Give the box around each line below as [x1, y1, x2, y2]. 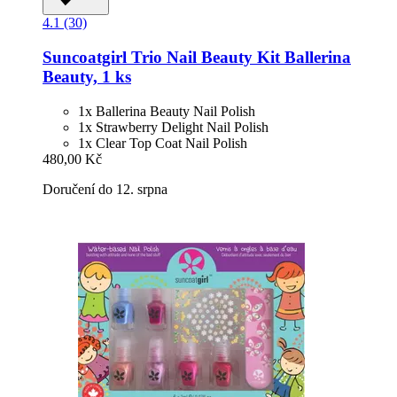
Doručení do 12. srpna [43, 181, 167, 197]
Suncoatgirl [43, 47, 127, 66]
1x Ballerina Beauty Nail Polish [78, 103, 255, 119]
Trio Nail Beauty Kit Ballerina [127, 47, 351, 66]
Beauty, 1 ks [43, 66, 131, 86]
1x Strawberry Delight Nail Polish [78, 119, 269, 135]
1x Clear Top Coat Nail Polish [78, 135, 247, 151]
